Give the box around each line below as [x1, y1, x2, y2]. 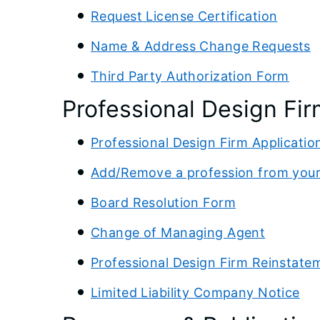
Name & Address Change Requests [91, 38, 311, 54]
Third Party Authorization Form [91, 68, 289, 84]
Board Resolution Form [91, 194, 236, 210]
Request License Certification [91, 8, 278, 24]
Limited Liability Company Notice [91, 284, 300, 300]
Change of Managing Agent [91, 224, 266, 240]
